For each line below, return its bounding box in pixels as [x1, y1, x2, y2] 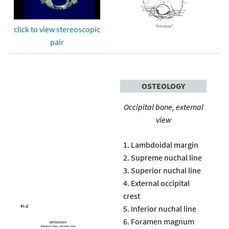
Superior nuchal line [131, 165, 201, 175]
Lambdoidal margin [131, 139, 198, 150]
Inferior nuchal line [131, 203, 196, 214]
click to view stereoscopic [14, 24, 100, 34]
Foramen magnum [131, 216, 194, 226]
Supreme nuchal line [131, 152, 202, 163]
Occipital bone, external [123, 101, 203, 112]
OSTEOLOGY [142, 80, 185, 91]
